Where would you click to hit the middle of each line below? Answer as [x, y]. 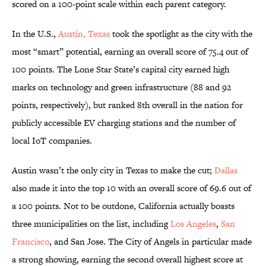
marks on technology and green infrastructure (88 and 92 [121, 87]
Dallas [226, 170]
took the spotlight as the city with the [181, 34]
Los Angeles [193, 224]
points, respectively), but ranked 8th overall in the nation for [127, 105]
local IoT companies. [52, 141]
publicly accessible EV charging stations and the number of [124, 123]
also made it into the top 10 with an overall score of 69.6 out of [132, 188]
